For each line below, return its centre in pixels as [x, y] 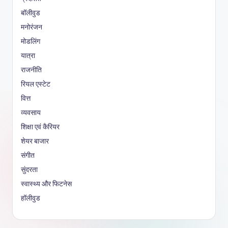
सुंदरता [29, 170]
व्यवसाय [31, 113]
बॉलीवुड [31, 13]
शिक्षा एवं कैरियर [40, 127]
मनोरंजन [32, 27]
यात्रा [28, 56]
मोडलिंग [31, 41]
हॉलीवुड [31, 198]
